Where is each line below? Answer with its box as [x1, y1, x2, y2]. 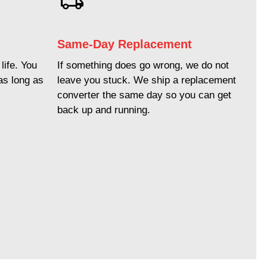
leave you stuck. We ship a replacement [57, 74, 236, 86]
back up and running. [57, 104, 150, 116]
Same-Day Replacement [57, 37, 192, 51]
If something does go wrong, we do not [57, 59, 229, 71]
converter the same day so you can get [57, 89, 231, 101]
